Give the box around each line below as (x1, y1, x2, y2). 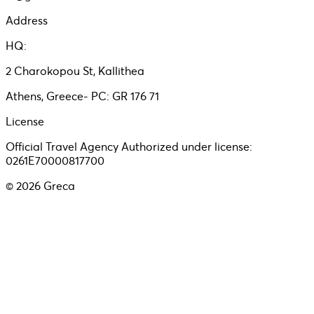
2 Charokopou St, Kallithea (6, 64, 144, 78)
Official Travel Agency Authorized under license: (6, 139, 252, 153)
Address (6, 13, 48, 27)
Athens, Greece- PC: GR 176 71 (6, 89, 159, 103)
